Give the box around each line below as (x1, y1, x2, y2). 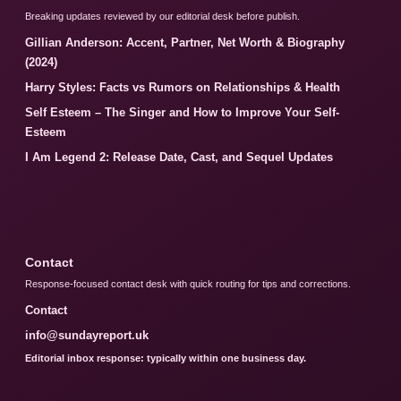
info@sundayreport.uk (25, 328, 149, 343)
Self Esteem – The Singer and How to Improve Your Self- (25, 106, 339, 120)
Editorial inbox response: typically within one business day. (25, 353, 306, 364)
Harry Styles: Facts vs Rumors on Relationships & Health (25, 81, 340, 95)
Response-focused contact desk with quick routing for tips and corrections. (25, 278, 351, 290)
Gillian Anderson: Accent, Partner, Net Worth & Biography (25, 36, 345, 50)
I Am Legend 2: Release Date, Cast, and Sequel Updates (25, 150, 333, 165)
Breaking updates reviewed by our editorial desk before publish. (25, 11, 300, 22)
